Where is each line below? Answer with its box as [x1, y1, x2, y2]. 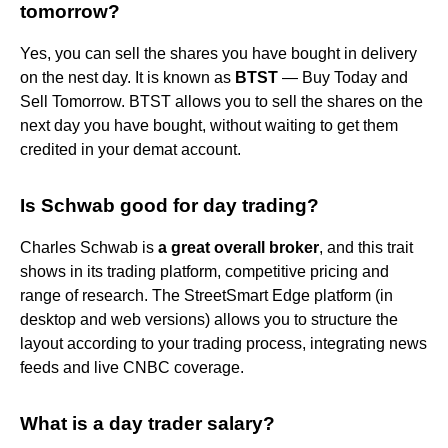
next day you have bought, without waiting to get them [20, 116, 398, 134]
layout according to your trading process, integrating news [20, 334, 427, 352]
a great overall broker [158, 238, 319, 256]
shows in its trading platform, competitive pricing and [20, 262, 389, 280]
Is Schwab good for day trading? [20, 194, 319, 216]
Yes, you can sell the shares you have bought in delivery [20, 44, 417, 62]
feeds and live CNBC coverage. [20, 358, 244, 376]
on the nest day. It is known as [20, 68, 235, 86]
